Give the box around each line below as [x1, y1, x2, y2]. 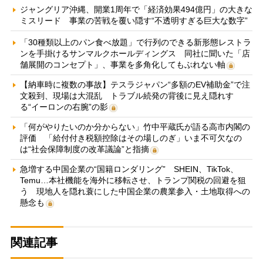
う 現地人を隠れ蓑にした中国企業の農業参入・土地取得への [19, 187, 250, 197]
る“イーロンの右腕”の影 [19, 102, 108, 112]
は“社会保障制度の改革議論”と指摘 [19, 144, 149, 154]
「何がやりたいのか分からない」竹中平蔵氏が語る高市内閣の [19, 122, 250, 132]
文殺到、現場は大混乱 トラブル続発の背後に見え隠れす [19, 91, 234, 101]
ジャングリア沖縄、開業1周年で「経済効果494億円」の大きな [19, 5, 252, 15]
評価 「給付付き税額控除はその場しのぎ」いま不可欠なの [19, 133, 242, 143]
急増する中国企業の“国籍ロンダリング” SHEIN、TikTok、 [19, 164, 238, 174]
